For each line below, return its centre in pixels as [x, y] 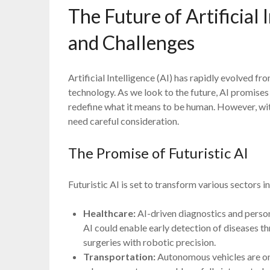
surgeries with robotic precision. [150, 242]
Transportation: [120, 256]
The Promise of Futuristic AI [159, 152]
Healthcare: [110, 213]
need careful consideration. [124, 121]
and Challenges [132, 42]
